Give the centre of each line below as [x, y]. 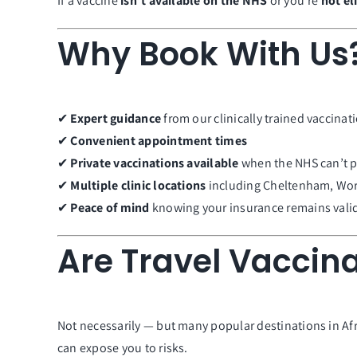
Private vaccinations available [155, 163]
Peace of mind [110, 207]
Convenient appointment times [159, 140]
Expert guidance [116, 118]
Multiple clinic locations [138, 185]
